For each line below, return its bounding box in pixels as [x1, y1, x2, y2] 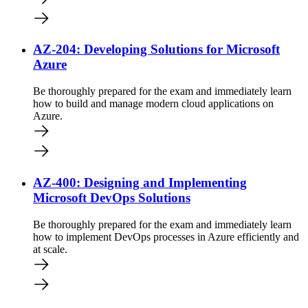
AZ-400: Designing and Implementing [33, 175, 247, 190]
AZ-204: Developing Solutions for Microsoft [33, 42, 280, 57]
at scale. [33, 243, 67, 255]
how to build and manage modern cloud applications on [33, 98, 274, 110]
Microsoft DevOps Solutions [33, 190, 190, 205]
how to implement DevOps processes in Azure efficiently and [33, 230, 299, 243]
